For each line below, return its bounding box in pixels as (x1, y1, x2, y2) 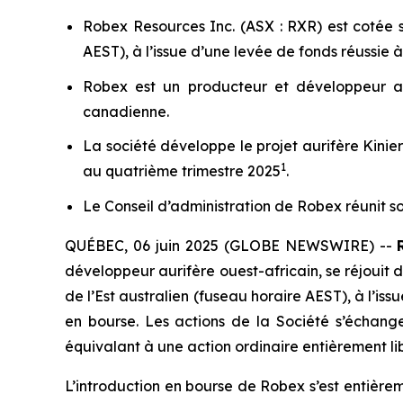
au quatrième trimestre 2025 (83, 162, 281, 181)
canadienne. (83, 102, 169, 121)
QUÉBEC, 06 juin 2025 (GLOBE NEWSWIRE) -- (65, 237, 398, 255)
